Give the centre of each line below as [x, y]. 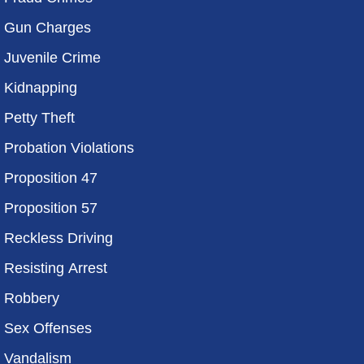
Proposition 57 [51, 208]
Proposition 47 [51, 178]
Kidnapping [41, 88]
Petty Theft [39, 118]
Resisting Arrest [56, 268]
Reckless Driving [58, 238]
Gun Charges [48, 28]
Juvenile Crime [52, 58]
